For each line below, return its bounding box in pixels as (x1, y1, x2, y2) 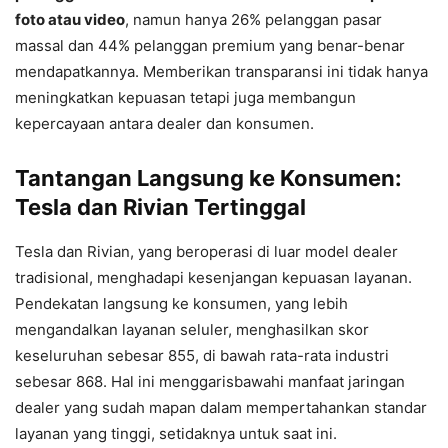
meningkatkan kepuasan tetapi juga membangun (15, 88, 356, 107)
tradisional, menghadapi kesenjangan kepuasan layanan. (15, 268, 412, 287)
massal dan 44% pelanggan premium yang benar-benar (15, 36, 405, 55)
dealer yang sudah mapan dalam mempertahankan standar (15, 398, 427, 417)
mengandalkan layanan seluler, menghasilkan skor (15, 320, 369, 339)
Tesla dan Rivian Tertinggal (15, 194, 306, 220)
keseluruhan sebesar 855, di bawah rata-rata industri (15, 346, 389, 365)
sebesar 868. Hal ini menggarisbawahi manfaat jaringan (15, 372, 405, 391)
